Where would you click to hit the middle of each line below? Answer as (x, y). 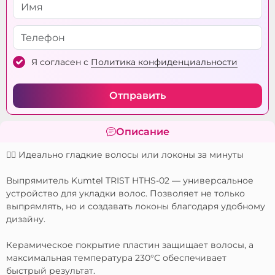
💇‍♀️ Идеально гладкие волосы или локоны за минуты (125, 155)
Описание (142, 131)
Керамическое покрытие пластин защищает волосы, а (130, 245)
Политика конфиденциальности (164, 62)
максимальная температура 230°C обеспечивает (116, 258)
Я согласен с (61, 62)
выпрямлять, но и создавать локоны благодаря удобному (136, 206)
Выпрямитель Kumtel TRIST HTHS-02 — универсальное (130, 180)
